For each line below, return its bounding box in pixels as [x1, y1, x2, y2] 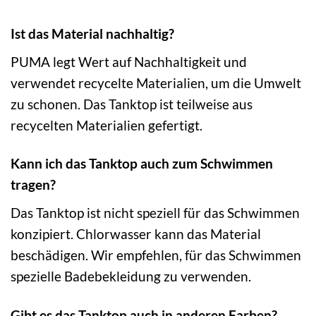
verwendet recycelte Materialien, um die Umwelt [11, 74, 301, 91]
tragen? [11, 176, 56, 193]
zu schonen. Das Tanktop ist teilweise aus [11, 95, 253, 112]
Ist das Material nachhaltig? [11, 25, 174, 42]
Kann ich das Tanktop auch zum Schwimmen [11, 155, 273, 172]
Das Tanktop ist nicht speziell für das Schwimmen [11, 205, 300, 221]
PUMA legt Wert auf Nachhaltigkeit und [11, 53, 247, 70]
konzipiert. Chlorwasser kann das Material [11, 226, 261, 243]
